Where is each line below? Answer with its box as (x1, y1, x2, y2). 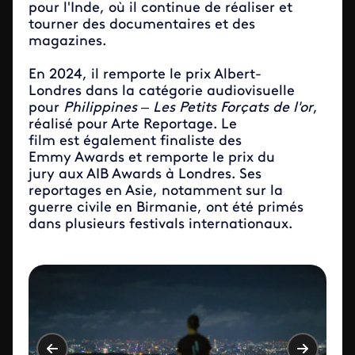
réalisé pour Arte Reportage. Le (29, 117, 237, 132)
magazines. (29, 34, 106, 49)
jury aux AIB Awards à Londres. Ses (29, 167, 261, 182)
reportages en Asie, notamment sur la (29, 184, 283, 199)
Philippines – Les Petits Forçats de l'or (63, 101, 313, 116)
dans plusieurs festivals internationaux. (29, 217, 292, 232)
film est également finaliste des (29, 134, 242, 149)
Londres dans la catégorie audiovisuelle (29, 84, 295, 99)
